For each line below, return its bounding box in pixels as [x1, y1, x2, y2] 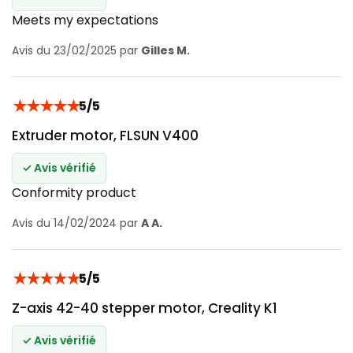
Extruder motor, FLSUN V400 [12, 125, 199, 145]
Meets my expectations [12, 10, 158, 29]
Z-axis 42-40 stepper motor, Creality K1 [12, 298, 277, 318]
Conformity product [12, 183, 136, 202]
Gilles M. [141, 42, 190, 58]
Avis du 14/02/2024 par [12, 214, 141, 231]
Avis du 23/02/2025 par [12, 42, 141, 58]
